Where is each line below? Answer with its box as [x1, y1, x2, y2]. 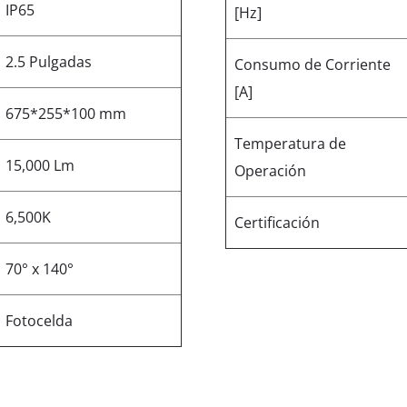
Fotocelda [5, 310, 74, 331]
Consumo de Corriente [234, 54, 392, 74]
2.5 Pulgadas [5, 51, 93, 72]
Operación [234, 160, 307, 181]
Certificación [234, 212, 321, 233]
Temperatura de [234, 133, 347, 154]
